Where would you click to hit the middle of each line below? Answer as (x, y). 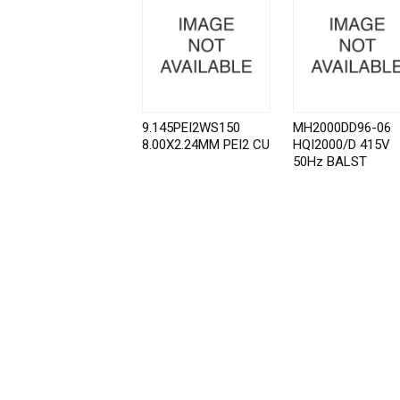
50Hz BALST (330, 162)
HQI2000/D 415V (342, 145)
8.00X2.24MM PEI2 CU (206, 145)
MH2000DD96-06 (342, 128)
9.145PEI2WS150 (191, 128)
